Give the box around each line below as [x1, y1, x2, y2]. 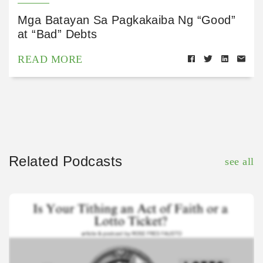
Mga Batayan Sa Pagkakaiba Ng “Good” [18, 14, 235, 27]
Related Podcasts [9, 153, 123, 170]
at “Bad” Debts [18, 28, 97, 41]
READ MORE [18, 53, 83, 66]
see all [225, 156, 254, 168]
